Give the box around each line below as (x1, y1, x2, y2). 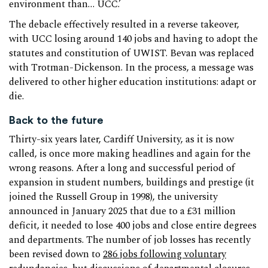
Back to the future (9, 113, 103, 127)
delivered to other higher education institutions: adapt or (9, 75, 256, 90)
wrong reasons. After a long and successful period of (9, 160, 235, 176)
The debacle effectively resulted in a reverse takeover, (9, 17, 239, 33)
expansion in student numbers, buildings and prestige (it (9, 175, 254, 190)
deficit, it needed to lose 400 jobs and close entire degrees (9, 218, 257, 233)
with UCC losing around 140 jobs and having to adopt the (9, 32, 258, 47)
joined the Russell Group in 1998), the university (9, 189, 218, 205)
